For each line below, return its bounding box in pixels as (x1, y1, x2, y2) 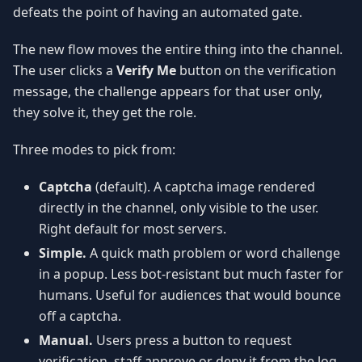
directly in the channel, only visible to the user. (39, 198, 318, 217)
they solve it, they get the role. (13, 103, 196, 121)
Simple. (39, 243, 86, 262)
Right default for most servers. (39, 219, 226, 238)
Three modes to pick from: (13, 140, 175, 158)
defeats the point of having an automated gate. (13, 2, 302, 21)
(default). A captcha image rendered (92, 177, 315, 196)
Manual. (39, 330, 93, 349)
